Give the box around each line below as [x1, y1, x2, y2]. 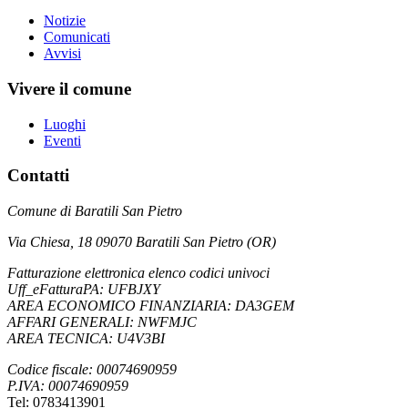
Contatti [7, 166, 69, 186]
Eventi [44, 132, 81, 148]
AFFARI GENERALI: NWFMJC [7, 314, 197, 331]
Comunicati [44, 29, 110, 46]
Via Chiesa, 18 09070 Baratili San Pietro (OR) [7, 234, 276, 250]
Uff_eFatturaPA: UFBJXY [7, 281, 160, 298]
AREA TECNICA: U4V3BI [7, 331, 165, 347]
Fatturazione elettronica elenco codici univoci [7, 265, 270, 281]
